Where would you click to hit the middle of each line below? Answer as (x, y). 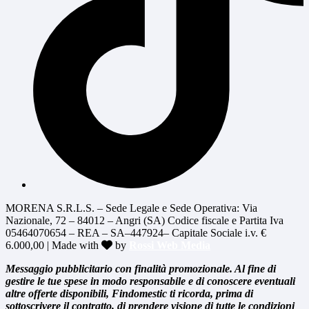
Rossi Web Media (170, 246)
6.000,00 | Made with (53, 246)
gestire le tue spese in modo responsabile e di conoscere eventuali (150, 281)
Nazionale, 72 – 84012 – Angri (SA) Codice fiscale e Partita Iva (144, 221)
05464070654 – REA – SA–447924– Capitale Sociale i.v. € (136, 233)
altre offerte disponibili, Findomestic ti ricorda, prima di (129, 294)
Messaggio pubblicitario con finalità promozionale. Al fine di (141, 269)
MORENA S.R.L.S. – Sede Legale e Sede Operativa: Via (131, 208)
